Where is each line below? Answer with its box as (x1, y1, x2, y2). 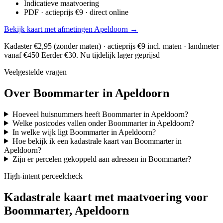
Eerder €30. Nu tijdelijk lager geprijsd (41, 50, 160, 59)
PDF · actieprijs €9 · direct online (24, 7, 128, 16)
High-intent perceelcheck (4, 171, 83, 180)
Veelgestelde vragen (4, 67, 67, 76)
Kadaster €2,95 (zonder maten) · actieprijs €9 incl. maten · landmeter (4, 41, 219, 50)
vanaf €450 (4, 50, 41, 59)
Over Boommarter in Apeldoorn (4, 86, 169, 100)
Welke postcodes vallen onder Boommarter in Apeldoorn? (12, 118, 194, 127)
